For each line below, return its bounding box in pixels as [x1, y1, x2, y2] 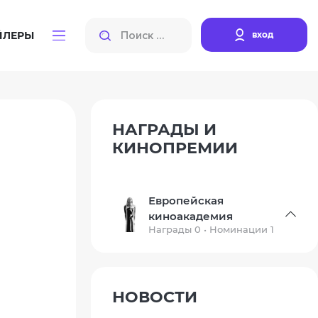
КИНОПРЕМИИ [111, 138, 238, 158]
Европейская [148, 194, 224, 207]
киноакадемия [148, 209, 234, 223]
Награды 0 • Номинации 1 [148, 224, 275, 235]
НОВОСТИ [111, 287, 197, 307]
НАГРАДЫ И [111, 120, 216, 139]
